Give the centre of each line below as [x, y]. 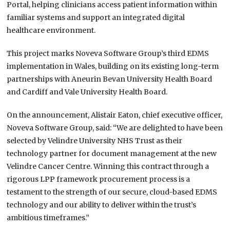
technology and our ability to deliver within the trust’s [102, 205]
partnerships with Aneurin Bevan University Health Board [110, 79]
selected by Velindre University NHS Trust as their [95, 141]
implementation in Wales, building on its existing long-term [113, 66]
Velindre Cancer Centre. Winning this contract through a [108, 167]
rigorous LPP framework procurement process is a [99, 179]
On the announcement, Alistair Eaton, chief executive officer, [115, 115]
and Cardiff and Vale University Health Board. [87, 92]
